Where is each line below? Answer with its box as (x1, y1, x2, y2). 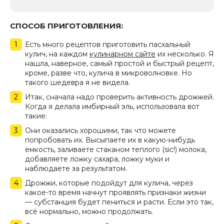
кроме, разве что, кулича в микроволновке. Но (25, 68, 192, 78)
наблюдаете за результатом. (25, 164, 127, 173)
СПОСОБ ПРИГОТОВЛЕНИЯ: (10, 21, 123, 31)
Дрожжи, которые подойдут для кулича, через (25, 178, 193, 188)
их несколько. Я (155, 49, 214, 59)
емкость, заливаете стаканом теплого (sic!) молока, (25, 145, 206, 154)
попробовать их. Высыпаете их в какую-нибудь (25, 135, 195, 145)
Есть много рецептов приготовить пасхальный (25, 40, 190, 49)
